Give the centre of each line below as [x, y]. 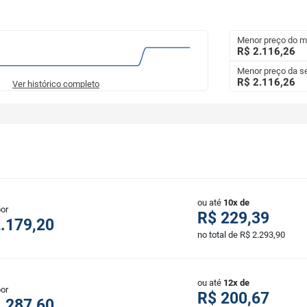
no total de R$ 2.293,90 [241, 235]
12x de [236, 283]
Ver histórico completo [56, 84]
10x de [236, 203]
